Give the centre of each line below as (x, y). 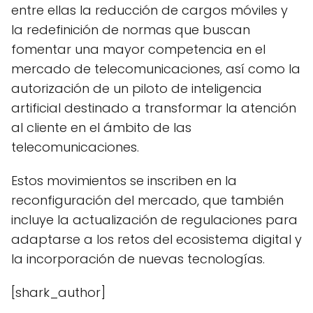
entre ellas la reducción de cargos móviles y (150, 10)
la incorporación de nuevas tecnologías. (138, 259)
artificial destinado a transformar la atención (154, 108)
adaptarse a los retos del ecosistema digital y (156, 239)
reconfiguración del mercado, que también (147, 200)
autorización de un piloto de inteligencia (137, 88)
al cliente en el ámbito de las (101, 128)
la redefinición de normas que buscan (131, 30)
